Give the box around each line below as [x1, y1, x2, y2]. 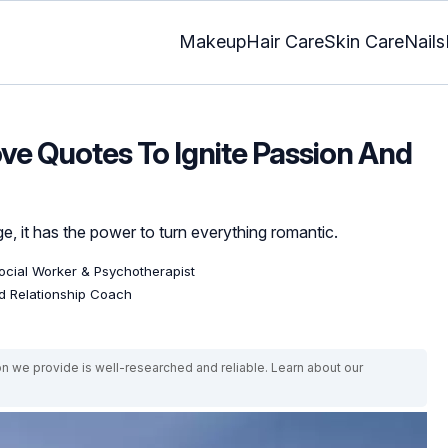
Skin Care [324, 31, 404, 53]
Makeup [179, 31, 246, 53]
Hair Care [246, 31, 324, 53]
